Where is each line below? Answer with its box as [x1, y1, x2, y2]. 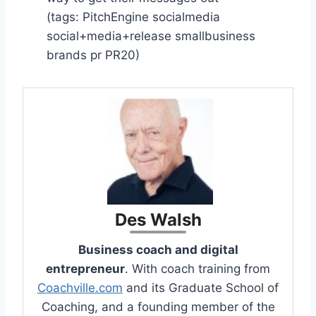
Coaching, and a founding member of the [41, 299, 275, 314]
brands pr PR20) [47, 47, 140, 62]
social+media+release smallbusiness [47, 28, 255, 43]
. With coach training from [125, 261, 270, 276]
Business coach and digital [78, 242, 238, 257]
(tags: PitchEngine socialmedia [47, 9, 220, 24]
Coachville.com [37, 280, 123, 295]
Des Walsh [114, 209, 202, 230]
